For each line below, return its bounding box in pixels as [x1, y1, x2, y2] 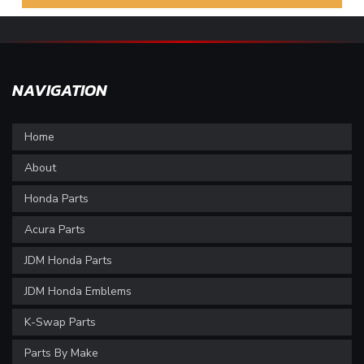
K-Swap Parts [24, 314, 96, 330]
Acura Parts [24, 222, 85, 237]
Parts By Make [24, 345, 98, 361]
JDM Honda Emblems [24, 284, 132, 299]
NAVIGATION [12, 78, 107, 102]
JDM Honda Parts [24, 253, 112, 268]
